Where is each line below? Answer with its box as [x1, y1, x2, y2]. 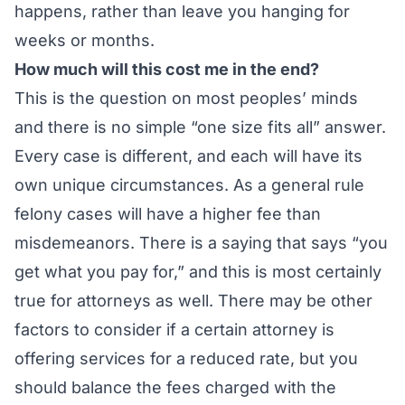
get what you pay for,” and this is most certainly [14, 262, 381, 281]
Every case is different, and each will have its [14, 146, 363, 165]
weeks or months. [14, 31, 155, 50]
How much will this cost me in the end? [14, 60, 319, 79]
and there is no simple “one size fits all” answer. [14, 118, 386, 137]
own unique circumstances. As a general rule [14, 175, 364, 194]
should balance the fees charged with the [14, 378, 336, 397]
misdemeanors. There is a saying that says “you [14, 233, 388, 252]
